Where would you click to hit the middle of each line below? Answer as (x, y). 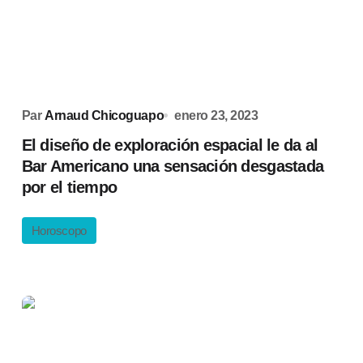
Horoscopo (59, 231)
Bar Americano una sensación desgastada (173, 166)
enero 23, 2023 (216, 115)
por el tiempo (69, 187)
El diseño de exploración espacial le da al (170, 145)
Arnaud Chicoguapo (105, 115)
